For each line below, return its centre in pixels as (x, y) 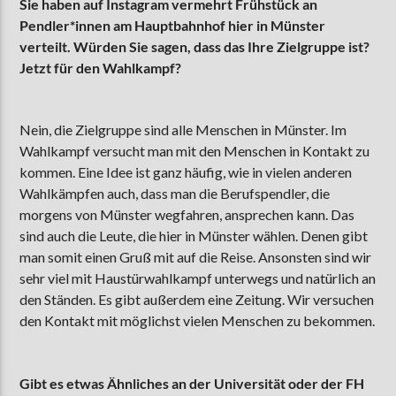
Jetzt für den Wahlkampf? (101, 67)
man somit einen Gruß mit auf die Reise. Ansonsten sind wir (196, 257)
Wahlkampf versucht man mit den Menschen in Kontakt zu (195, 151)
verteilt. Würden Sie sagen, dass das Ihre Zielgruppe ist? (195, 46)
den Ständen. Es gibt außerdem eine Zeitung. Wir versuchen (197, 300)
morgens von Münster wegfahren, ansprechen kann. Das (187, 215)
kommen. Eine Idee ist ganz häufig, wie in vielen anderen (186, 172)
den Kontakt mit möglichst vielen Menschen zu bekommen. (198, 321)
